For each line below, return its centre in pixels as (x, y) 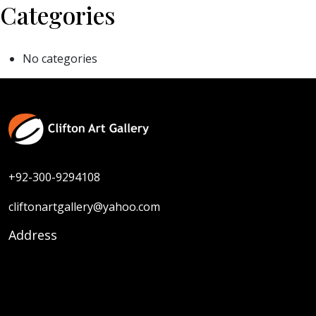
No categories (60, 59)
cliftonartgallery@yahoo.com (84, 207)
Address (33, 235)
